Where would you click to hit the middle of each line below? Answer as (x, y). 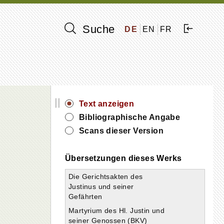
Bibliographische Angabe (130, 117)
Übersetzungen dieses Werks (123, 158)
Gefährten (85, 196)
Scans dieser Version (121, 131)
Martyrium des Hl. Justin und (117, 210)
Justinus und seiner (101, 186)
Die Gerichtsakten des (106, 176)
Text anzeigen (107, 104)
